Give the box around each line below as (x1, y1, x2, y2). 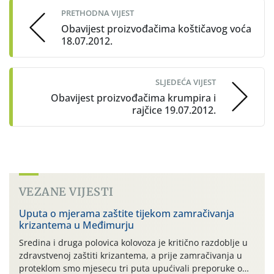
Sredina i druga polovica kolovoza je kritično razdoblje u (19, 236, 248, 248)
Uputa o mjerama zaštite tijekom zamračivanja (19, 206, 234, 220)
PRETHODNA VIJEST (61, 7, 134, 18)
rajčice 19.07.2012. (132, 103, 216, 117)
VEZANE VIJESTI (19, 184, 114, 199)
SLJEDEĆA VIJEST (155, 76, 216, 87)
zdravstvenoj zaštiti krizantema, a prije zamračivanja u (19, 249, 242, 261)
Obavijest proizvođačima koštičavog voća (61, 21, 251, 35)
